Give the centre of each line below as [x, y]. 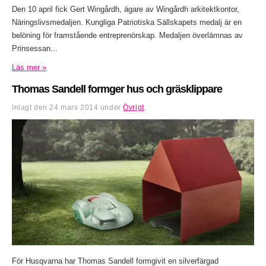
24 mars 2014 [74, 108]
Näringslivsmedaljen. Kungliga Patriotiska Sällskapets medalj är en [127, 23]
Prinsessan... [35, 49]
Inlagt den [31, 108]
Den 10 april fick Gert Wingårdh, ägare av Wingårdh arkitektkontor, [126, 9]
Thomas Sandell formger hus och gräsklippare [117, 89]
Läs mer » [29, 68]
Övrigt [134, 108]
